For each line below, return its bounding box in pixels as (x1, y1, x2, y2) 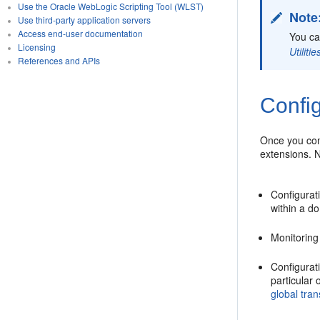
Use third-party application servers (17, 14, 151, 26)
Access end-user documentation (17, 27, 143, 39)
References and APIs (17, 54, 100, 66)
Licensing (17, 41, 56, 53)
